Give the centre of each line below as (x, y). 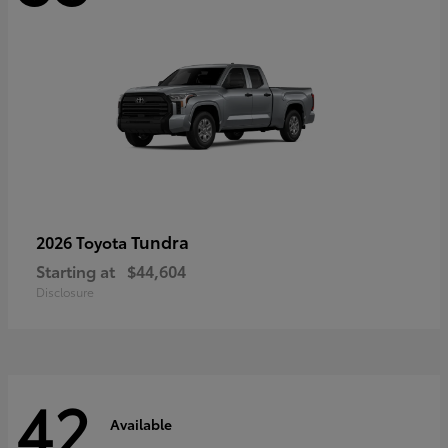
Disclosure (65, 292)
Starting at (75, 271)
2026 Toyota (83, 242)
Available (141, 423)
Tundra (160, 241)
